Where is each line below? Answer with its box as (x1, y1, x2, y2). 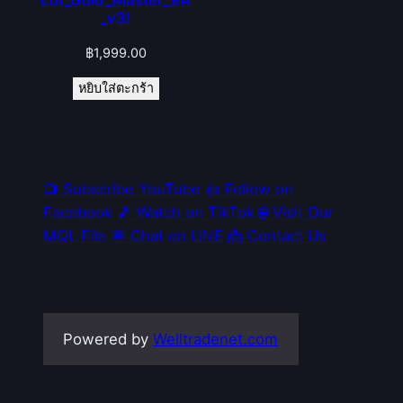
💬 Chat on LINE (111, 226, 223, 245)
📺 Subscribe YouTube (43, 179, 201, 198)
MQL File (43, 226, 106, 245)
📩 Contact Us (228, 226, 327, 245)
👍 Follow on (205, 179, 293, 198)
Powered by (63, 329, 154, 348)
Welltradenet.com (153, 329, 279, 348)
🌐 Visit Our (259, 202, 334, 221)
